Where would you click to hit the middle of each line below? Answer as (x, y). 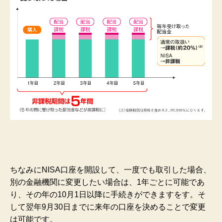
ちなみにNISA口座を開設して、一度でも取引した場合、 (111, 169)
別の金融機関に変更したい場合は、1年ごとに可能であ (107, 182)
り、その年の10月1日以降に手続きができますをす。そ (108, 194)
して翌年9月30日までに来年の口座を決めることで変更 (108, 207)
